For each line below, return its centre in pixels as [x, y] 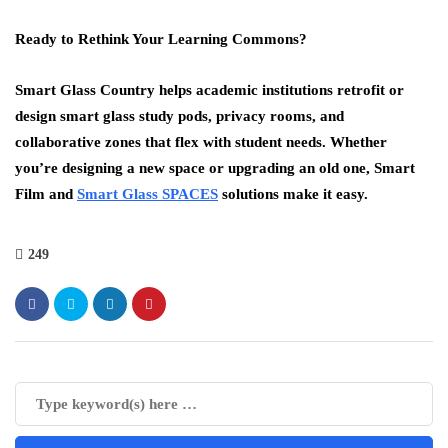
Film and [46, 194]
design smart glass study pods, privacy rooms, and [179, 116]
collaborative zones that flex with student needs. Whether [201, 142]
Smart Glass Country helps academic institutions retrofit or [209, 90]
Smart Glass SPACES [147, 194]
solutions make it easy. [293, 194]
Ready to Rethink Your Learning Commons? [161, 39]
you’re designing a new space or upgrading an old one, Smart [215, 168]
